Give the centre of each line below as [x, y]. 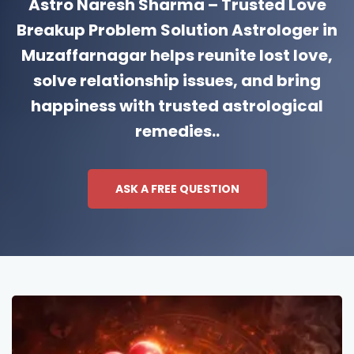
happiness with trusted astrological [177, 106]
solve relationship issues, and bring [177, 81]
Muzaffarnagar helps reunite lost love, [177, 56]
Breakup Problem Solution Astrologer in [177, 30]
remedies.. [177, 132]
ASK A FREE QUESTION [177, 189]
